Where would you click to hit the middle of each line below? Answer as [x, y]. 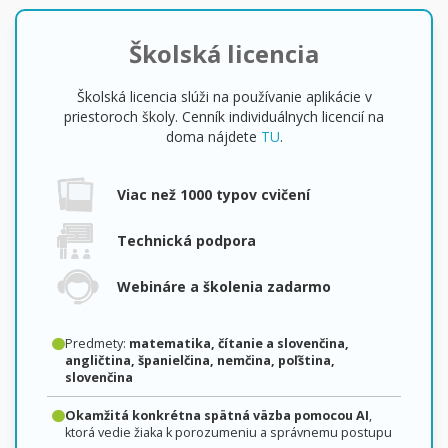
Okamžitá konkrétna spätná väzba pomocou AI [216, 415]
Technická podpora [186, 240]
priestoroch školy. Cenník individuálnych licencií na [224, 116]
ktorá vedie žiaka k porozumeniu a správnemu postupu [228, 432]
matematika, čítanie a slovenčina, [238, 343]
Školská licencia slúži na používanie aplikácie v [224, 96]
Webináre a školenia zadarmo [224, 286]
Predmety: [96, 343]
